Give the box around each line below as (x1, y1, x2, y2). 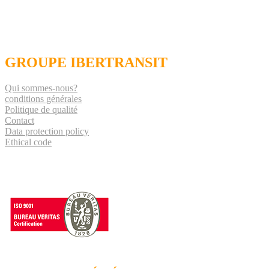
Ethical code (5, 137, 52, 148)
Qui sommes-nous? (5, 83, 77, 94)
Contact (5, 115, 34, 126)
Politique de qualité (5, 104, 77, 115)
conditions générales (5, 94, 82, 104)
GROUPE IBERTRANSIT (5, 55, 168, 71)
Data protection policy (5, 126, 89, 137)
